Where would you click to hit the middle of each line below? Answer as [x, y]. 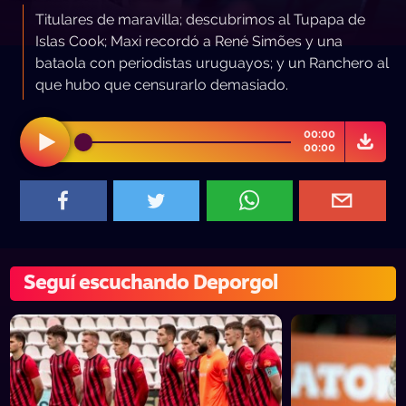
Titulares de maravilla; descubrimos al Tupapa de [200, 19]
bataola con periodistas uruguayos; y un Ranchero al [212, 63]
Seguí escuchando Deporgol [151, 284]
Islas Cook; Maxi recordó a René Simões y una [188, 41]
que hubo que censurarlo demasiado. [161, 84]
